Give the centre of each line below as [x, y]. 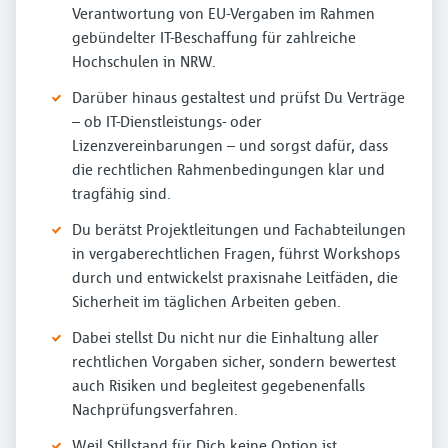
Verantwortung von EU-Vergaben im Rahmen [223, 13]
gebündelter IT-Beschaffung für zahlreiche [214, 37]
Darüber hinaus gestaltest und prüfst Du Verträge [238, 97]
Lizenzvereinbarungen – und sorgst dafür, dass [230, 145]
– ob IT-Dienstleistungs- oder [167, 121]
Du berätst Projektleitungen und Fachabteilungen [239, 229]
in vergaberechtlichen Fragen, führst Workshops [236, 253]
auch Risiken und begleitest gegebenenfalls [218, 385]
